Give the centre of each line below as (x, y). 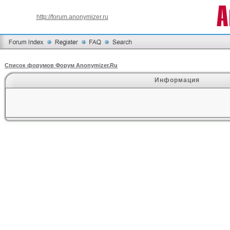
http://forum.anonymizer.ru (72, 17)
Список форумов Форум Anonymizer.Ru (61, 65)
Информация (177, 80)
